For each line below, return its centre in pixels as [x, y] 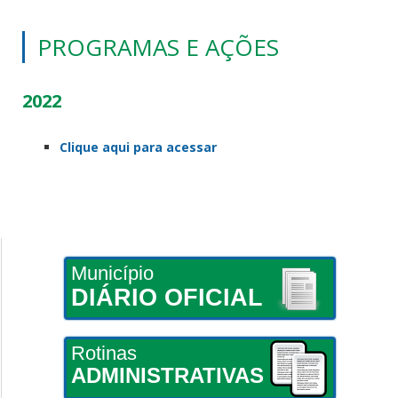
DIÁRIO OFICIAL [167, 297]
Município [112, 273]
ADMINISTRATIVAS [167, 375]
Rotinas [103, 353]
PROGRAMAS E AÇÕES [158, 47]
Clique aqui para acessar [138, 147]
